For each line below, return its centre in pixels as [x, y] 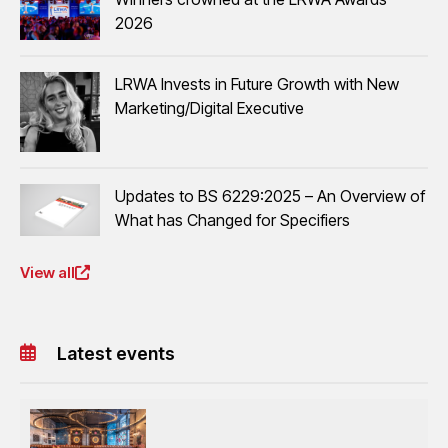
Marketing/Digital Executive [209, 108]
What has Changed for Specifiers [232, 220]
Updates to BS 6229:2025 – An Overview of [270, 196]
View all [47, 273]
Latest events [115, 353]
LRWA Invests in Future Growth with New [257, 84]
